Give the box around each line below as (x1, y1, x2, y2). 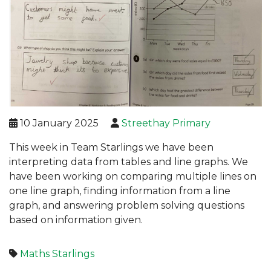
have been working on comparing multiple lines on (9, 171, 256, 183)
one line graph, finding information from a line (9, 185, 230, 197)
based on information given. (9, 214, 145, 226)
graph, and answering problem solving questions (9, 200, 244, 212)
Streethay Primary (122, 117, 211, 129)
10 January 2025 (18, 117, 99, 129)
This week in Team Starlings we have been (9, 142, 214, 154)
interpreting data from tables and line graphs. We (9, 156, 248, 168)
